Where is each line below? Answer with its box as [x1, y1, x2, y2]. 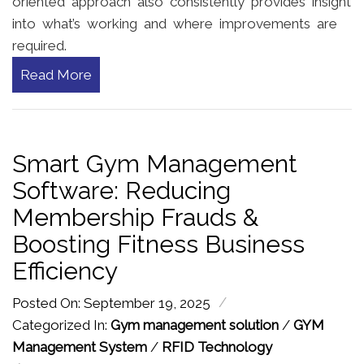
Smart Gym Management [12, 149, 297, 178]
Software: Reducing [12, 175, 231, 205]
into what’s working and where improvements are [12, 15, 337, 32]
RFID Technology [162, 338, 272, 355]
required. [12, 37, 67, 54]
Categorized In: [12, 316, 110, 333]
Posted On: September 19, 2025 [12, 294, 210, 311]
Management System [12, 338, 147, 355]
